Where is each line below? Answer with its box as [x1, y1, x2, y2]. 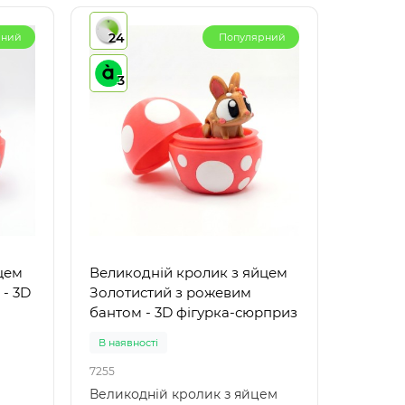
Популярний [219, 31, 286, 43]
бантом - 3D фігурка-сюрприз [89, 303, 297, 321]
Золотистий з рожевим [89, 283, 251, 301]
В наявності [98, 335, 158, 349]
